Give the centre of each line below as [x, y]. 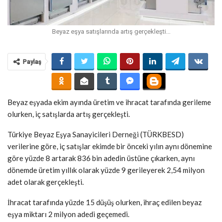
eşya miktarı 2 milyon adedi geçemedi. [68, 214]
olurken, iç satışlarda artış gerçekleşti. [69, 114]
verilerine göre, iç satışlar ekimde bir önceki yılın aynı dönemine [110, 146]
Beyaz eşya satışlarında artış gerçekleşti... [111, 31]
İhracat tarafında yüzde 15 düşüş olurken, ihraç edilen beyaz [105, 202]
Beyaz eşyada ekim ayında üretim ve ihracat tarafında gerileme [109, 102]
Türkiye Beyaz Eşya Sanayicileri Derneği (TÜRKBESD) [96, 134]
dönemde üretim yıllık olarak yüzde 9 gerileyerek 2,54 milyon [106, 170]
